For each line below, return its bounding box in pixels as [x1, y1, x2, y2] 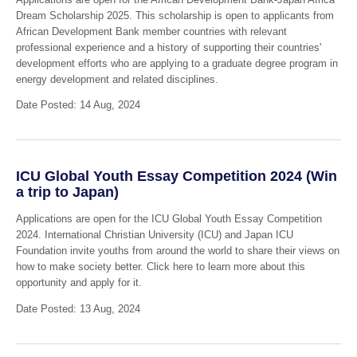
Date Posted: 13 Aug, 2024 [15, 303, 140, 316]
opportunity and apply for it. [15, 277, 145, 289]
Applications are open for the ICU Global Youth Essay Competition [15, 213, 322, 226]
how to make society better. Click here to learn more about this [15, 261, 305, 273]
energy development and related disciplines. [15, 73, 218, 85]
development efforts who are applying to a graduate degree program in [15, 57, 338, 69]
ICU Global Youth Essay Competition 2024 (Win [15, 167, 337, 184]
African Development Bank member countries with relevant [15, 25, 287, 37]
